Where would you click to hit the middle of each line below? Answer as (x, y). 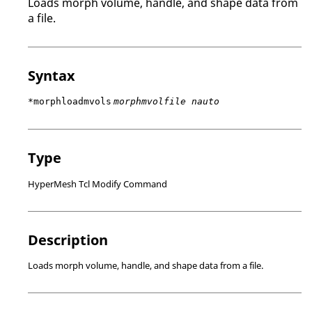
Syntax (52, 75)
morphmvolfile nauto (166, 101)
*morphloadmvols (70, 101)
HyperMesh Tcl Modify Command (97, 184)
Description (68, 240)
